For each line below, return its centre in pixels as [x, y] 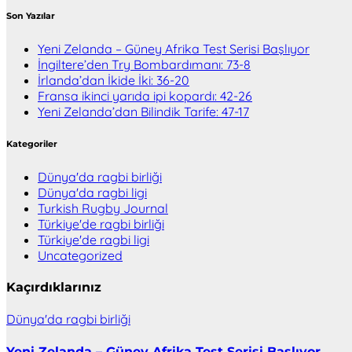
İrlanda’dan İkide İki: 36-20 [114, 80]
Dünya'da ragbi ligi [92, 192]
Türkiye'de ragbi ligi [93, 239]
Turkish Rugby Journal [103, 208]
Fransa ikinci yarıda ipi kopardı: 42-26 [145, 95]
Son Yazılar [31, 16]
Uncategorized [80, 255]
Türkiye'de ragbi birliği [101, 224]
